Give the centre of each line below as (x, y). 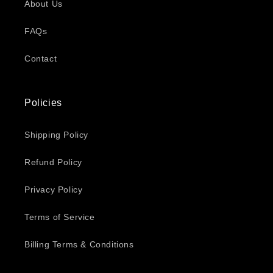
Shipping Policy (56, 135)
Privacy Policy (54, 190)
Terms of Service (60, 217)
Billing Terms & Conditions (79, 244)
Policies (43, 103)
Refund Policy (53, 162)
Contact (41, 58)
